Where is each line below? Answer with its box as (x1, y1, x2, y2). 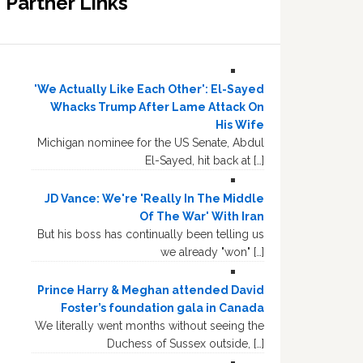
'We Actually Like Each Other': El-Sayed (34, 82, 264, 96)
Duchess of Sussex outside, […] (107, 336, 264, 350)
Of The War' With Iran (139, 209, 264, 223)
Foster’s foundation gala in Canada (61, 301, 264, 314)
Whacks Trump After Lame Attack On (50, 100, 264, 113)
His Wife (216, 117, 264, 131)
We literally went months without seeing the (35, 318, 264, 332)
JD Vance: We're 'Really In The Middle (45, 191, 264, 205)
